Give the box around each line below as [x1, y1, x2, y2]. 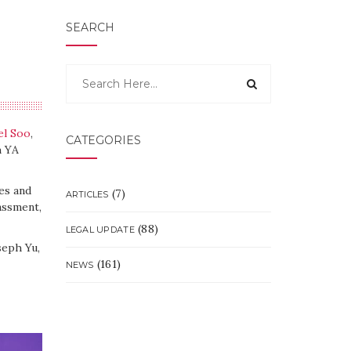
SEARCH [65, 20, 114, 34]
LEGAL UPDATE [65, 224, 135, 235]
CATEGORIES [65, 133, 141, 147]
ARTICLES [65, 189, 109, 200]
